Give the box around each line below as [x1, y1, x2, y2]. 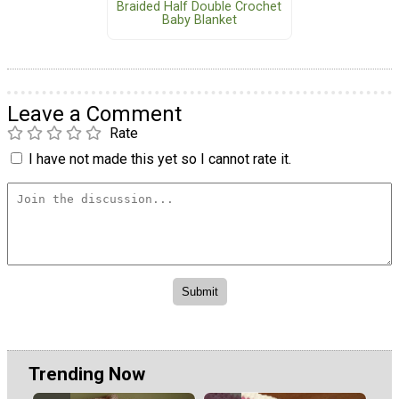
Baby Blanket [161, 12, 237, 28]
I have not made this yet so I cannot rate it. [28, 150, 291, 167]
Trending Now [28, 362, 145, 385]
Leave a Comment [7, 101, 182, 126]
